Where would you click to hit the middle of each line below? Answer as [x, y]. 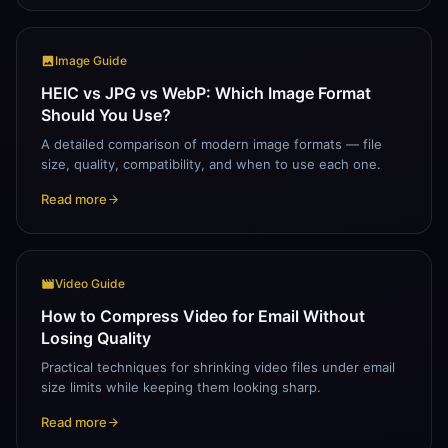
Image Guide [91, 60]
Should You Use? [106, 114]
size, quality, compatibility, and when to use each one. [211, 163]
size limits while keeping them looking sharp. [181, 386]
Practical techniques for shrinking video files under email [218, 366]
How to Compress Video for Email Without [203, 315]
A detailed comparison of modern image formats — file [211, 143]
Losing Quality [96, 337]
